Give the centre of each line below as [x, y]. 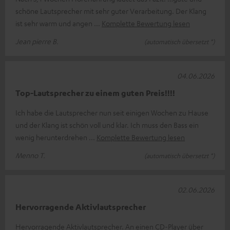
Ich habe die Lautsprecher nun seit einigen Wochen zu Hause [112, 112]
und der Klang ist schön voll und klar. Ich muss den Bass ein [107, 124]
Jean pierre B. [37, 41]
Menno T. [30, 155]
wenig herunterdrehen [52, 137]
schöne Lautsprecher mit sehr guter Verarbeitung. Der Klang [111, 11]
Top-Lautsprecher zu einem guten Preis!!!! [95, 93]
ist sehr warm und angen [55, 23]
